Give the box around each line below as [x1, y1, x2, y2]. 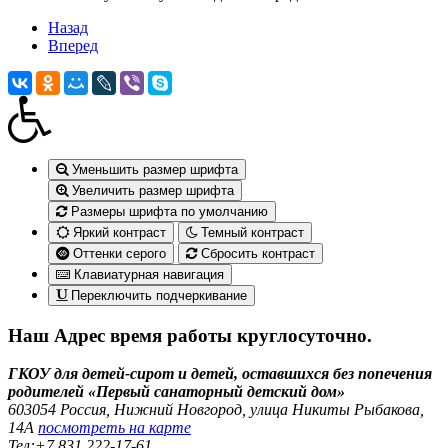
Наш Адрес [8, 324, 110, 346]
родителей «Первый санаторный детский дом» [8, 383, 345, 401]
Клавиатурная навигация [70, 266, 224, 282]
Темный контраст [197, 224, 304, 240]
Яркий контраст [69, 224, 166, 240]
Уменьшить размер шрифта [68, 161, 238, 177]
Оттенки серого [69, 245, 166, 261]
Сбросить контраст [197, 245, 315, 261]
